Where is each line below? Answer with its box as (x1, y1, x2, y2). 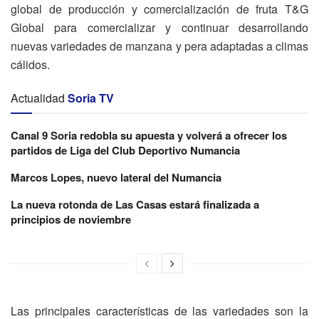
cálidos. (11, 56, 50, 73)
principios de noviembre (11, 211, 131, 228)
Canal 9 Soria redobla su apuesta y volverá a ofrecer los (11, 127, 287, 144)
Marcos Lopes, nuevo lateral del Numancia (11, 169, 221, 186)
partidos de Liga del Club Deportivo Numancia (11, 142, 240, 159)
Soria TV (68, 90, 114, 107)
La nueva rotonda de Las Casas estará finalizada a (11, 197, 259, 213)
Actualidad (11, 90, 65, 107)
